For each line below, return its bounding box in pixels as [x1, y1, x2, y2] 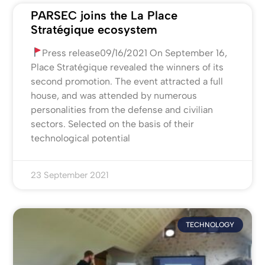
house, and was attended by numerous [31, 89, 198, 101]
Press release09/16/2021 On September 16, [41, 47, 227, 59]
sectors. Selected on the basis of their [31, 118, 195, 130]
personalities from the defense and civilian [31, 104, 214, 115]
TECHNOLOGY [186, 220, 235, 229]
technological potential [31, 132, 131, 144]
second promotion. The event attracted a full [31, 75, 224, 87]
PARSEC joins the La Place [31, 8, 178, 22]
